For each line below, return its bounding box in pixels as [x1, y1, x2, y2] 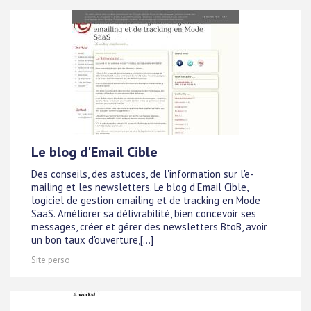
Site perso [31, 254, 70, 266]
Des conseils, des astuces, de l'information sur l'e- [31, 167, 254, 181]
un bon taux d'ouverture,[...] [31, 233, 153, 247]
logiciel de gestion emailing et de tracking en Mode [31, 194, 260, 208]
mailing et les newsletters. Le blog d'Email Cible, [31, 180, 248, 194]
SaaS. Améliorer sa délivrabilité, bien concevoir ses [31, 207, 256, 221]
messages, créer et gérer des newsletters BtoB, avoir [31, 220, 267, 234]
